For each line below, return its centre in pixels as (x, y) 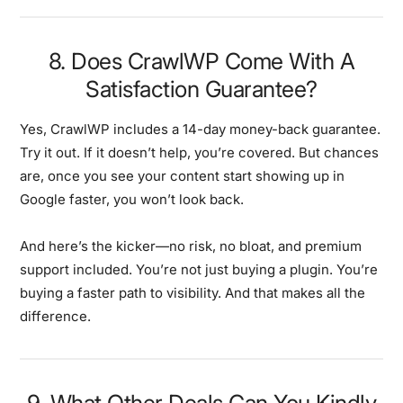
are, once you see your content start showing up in (183, 175)
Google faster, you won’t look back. (132, 199)
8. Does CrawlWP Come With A (201, 61)
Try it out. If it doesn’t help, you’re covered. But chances (200, 152)
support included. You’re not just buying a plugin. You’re (199, 269)
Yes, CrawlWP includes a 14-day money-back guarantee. (201, 129)
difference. (56, 316)
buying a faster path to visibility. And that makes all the (193, 292)
